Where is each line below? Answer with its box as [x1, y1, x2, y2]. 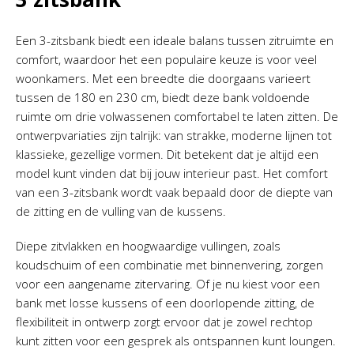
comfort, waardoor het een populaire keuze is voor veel [16, 51, 317, 67]
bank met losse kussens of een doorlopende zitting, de [16, 294, 314, 311]
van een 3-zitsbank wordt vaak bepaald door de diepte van [16, 183, 333, 200]
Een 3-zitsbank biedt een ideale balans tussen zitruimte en [16, 32, 333, 48]
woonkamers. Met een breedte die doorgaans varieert [16, 70, 311, 86]
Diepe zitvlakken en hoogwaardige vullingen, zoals [16, 237, 281, 254]
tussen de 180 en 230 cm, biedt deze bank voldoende [16, 88, 310, 105]
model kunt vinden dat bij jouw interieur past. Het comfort [16, 164, 328, 181]
